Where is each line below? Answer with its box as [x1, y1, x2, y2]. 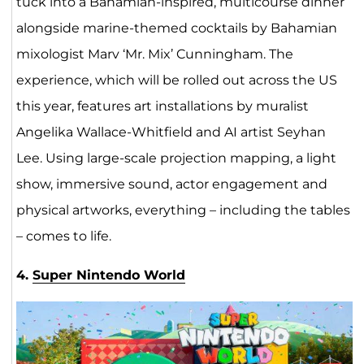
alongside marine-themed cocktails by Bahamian [15, 20, 337, 37]
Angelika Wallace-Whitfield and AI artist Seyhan [15, 124, 326, 141]
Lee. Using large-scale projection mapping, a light [15, 150, 336, 167]
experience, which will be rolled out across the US [15, 72, 337, 89]
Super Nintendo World [32, 267, 185, 284]
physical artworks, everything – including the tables [15, 202, 350, 219]
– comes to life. [15, 228, 111, 245]
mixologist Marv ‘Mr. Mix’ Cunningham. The [15, 46, 293, 63]
